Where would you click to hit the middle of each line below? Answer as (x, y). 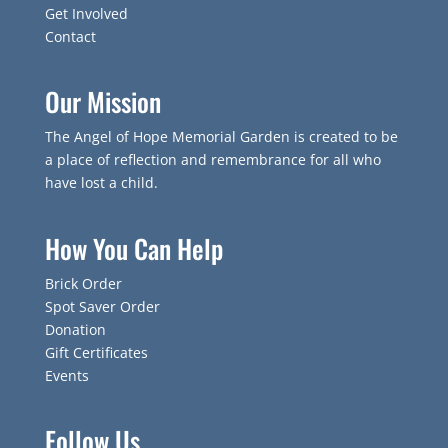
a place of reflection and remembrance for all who (212, 160)
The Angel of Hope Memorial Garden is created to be (221, 137)
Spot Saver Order (102, 306)
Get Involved (86, 14)
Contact (70, 37)
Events (66, 375)
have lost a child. (101, 183)
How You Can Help (133, 248)
